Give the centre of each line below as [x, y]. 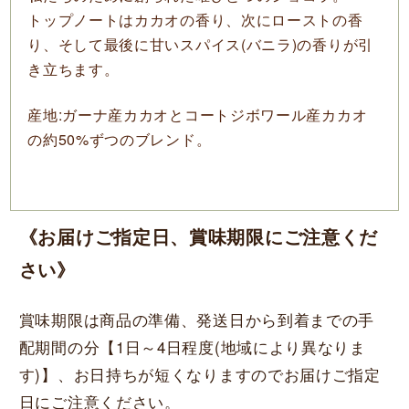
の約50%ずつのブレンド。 [120, 139]
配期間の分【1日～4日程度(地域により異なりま [192, 346]
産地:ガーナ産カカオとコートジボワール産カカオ [198, 114]
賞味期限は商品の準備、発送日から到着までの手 [197, 319]
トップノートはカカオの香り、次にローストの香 [195, 19]
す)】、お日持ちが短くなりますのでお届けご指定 [199, 373]
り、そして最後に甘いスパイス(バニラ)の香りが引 [200, 44]
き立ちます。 [73, 68]
